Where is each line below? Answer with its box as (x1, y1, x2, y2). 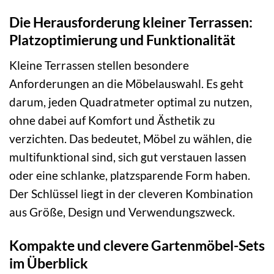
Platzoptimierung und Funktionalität (9, 31, 235, 49)
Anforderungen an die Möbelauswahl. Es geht (9, 76, 243, 91)
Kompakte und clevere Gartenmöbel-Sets (9, 236, 265, 254)
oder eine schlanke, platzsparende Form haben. (9, 168, 250, 182)
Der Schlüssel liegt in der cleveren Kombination (9, 186, 253, 201)
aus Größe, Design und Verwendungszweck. (9, 204, 235, 219)
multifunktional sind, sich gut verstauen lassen (9, 149, 246, 164)
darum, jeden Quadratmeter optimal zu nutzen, (9, 94, 252, 109)
